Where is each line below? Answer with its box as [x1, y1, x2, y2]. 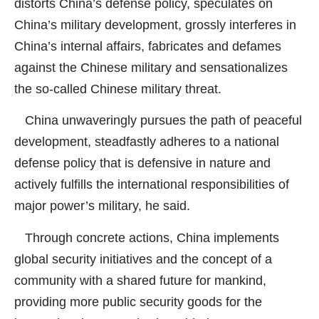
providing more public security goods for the [14, 294, 262, 309]
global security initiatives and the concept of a [14, 251, 272, 266]
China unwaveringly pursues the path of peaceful [14, 113, 302, 128]
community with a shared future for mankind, [14, 273, 266, 288]
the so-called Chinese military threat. [14, 81, 221, 96]
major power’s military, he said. [14, 199, 190, 214]
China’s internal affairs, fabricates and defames [14, 38, 281, 53]
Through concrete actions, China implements [14, 230, 279, 245]
